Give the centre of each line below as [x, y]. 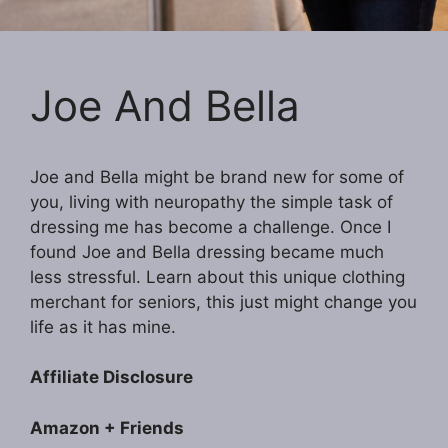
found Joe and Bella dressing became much [207, 251]
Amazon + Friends [107, 427]
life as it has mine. [103, 326]
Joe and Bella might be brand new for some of [217, 176]
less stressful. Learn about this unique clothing [217, 276]
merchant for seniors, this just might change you [223, 301]
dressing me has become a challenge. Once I [210, 226]
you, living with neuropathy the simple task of [211, 201]
